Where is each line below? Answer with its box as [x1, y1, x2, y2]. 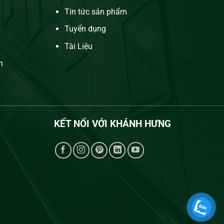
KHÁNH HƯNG [110, 117, 171, 129]
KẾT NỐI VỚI [54, 117, 110, 129]
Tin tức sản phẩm [64, 6, 127, 16]
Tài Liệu [64, 41, 93, 51]
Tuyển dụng [64, 24, 106, 34]
